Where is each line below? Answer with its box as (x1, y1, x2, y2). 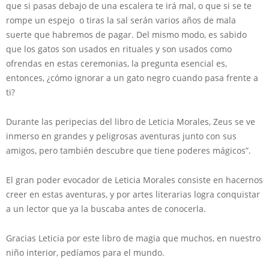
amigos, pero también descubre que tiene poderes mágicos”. (6, 144, 251, 156)
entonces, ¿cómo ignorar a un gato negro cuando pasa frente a (6, 71, 258, 83)
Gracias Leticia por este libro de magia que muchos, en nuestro (6, 232, 261, 244)
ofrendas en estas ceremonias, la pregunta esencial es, (6, 57, 227, 69)
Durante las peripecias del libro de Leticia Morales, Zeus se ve (6, 115, 255, 127)
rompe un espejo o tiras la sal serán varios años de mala (6, 14, 236, 26)
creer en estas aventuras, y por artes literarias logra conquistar (6, 188, 260, 200)
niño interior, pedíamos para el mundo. (6, 246, 165, 258)
